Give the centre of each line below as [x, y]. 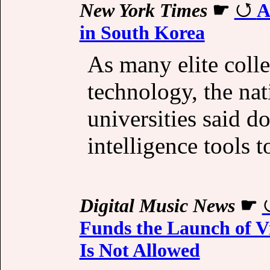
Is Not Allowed [140, 250]
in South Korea [142, 32]
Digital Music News [157, 205]
